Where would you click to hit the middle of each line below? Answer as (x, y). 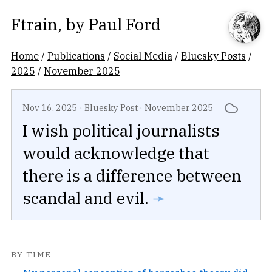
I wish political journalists (121, 131)
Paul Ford (125, 24)
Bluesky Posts (213, 56)
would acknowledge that (116, 153)
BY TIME (31, 255)
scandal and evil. (87, 198)
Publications (76, 56)
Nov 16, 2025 (50, 108)
